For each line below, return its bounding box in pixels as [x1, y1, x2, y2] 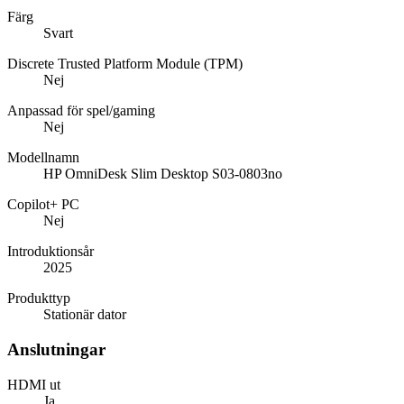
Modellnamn [7, 150, 79, 166]
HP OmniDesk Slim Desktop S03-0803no [43, 166, 282, 182]
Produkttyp [7, 290, 70, 307]
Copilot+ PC [7, 197, 79, 213]
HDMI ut [7, 376, 60, 392]
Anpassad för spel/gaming [7, 103, 155, 119]
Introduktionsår [7, 243, 94, 260]
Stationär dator [43, 307, 126, 323]
